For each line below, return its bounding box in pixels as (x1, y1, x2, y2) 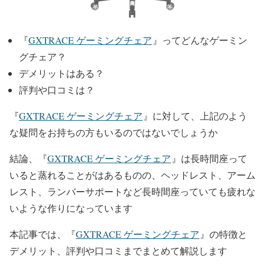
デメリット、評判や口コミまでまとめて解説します (9, 244, 227, 257)
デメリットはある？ (19, 67, 104, 79)
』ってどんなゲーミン (153, 34, 247, 46)
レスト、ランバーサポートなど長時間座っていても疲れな (9, 185, 256, 198)
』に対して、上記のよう (143, 109, 247, 122)
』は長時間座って (172, 152, 247, 164)
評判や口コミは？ (19, 83, 95, 96)
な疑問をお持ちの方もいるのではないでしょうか (9, 126, 218, 138)
